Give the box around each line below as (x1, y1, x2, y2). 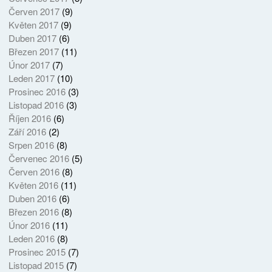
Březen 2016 (8, 205, 59, 219)
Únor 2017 (8, 58, 50, 72)
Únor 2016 (8, 219, 50, 232)
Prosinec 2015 (8, 245, 66, 259)
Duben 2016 (8, 192, 56, 205)
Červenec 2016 (8, 152, 69, 165)
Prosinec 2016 (8, 85, 66, 98)
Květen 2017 (8, 18, 58, 32)
